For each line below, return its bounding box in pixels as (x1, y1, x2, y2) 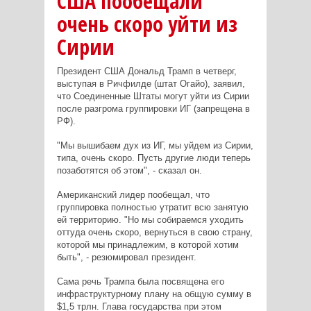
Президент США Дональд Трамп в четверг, (56, 66, 237, 77)
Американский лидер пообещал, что (56, 190, 210, 201)
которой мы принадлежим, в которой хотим (56, 239, 239, 251)
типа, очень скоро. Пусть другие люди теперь (56, 153, 251, 164)
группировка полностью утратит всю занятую (56, 202, 249, 213)
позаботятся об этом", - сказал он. (56, 165, 202, 176)
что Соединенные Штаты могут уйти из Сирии (56, 91, 249, 102)
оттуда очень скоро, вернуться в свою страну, (56, 227, 253, 238)
